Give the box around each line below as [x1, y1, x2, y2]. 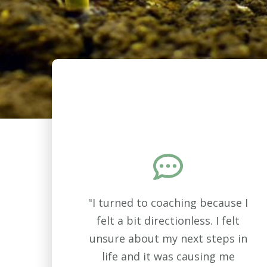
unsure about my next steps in [89, 231, 247, 246]
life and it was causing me [101, 249, 235, 263]
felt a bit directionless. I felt [97, 213, 240, 228]
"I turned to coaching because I [88, 195, 248, 210]
